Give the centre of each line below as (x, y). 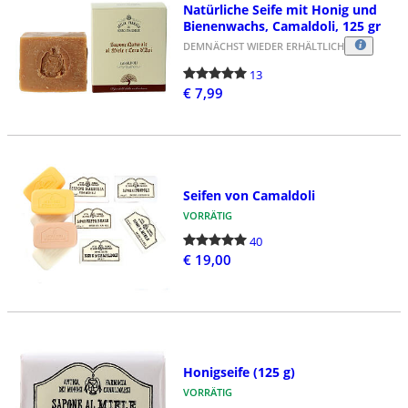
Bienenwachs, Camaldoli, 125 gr (281, 26)
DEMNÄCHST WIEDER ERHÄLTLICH (263, 46)
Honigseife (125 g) (239, 372)
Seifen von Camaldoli (249, 196)
